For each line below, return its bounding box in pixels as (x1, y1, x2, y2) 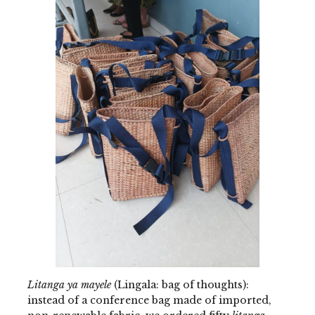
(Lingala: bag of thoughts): (110, 278, 249, 291)
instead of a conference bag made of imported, (27, 293, 271, 307)
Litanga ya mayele (27, 278, 111, 291)
